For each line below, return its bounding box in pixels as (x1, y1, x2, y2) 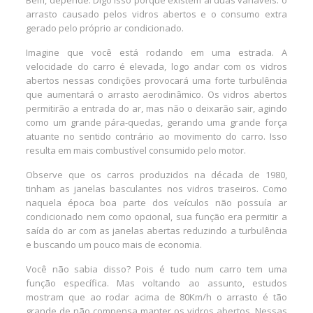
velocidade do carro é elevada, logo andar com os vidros (26, 60, 287, 73)
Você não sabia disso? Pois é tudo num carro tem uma (26, 263, 287, 276)
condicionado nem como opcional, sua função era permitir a (26, 210, 287, 224)
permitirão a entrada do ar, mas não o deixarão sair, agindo (26, 102, 287, 115)
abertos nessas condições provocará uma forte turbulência (26, 74, 287, 87)
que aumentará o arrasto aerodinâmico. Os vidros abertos (26, 88, 287, 101)
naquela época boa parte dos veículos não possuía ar (26, 196, 287, 210)
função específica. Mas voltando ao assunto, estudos (26, 277, 287, 290)
